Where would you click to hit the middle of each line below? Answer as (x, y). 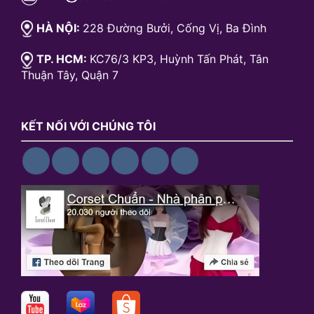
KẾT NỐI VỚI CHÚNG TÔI (88, 126)
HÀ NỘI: (60, 28)
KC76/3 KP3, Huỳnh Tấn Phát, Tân (179, 59)
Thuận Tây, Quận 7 (70, 75)
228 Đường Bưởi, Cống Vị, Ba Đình (175, 28)
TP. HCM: (63, 59)
